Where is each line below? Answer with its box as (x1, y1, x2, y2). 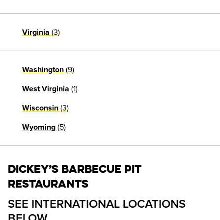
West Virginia (22, 85, 69, 93)
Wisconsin (22, 104, 58, 112)
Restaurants (8, 176, 88, 192)
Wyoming (22, 123, 55, 132)
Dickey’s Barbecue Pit (8, 162, 141, 177)
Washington (22, 66, 64, 74)
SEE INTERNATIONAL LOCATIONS (8, 198, 186, 210)
